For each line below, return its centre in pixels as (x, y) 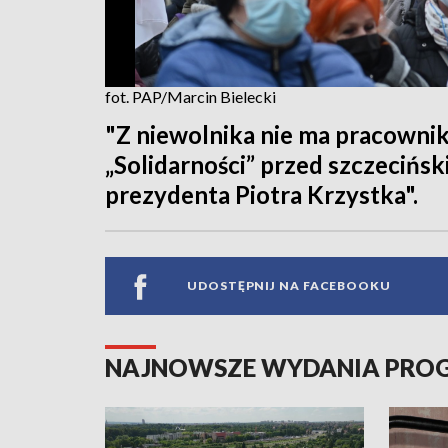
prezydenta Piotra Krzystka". (261, 194)
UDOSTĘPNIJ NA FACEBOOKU (289, 286)
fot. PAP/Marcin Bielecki (190, 96)
